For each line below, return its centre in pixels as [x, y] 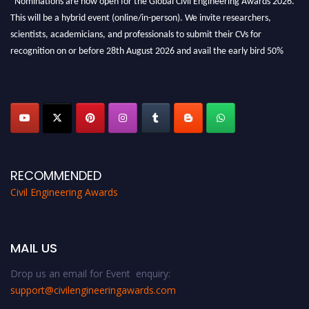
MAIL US [34, 248]
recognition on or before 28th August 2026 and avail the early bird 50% [147, 46]
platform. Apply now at [57, 79]
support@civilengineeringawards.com [93, 290]
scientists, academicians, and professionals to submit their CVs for [136, 30]
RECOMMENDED [56, 175]
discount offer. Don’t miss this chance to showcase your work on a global [149, 63]
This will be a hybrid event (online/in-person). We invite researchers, [141, 13]
